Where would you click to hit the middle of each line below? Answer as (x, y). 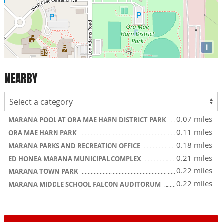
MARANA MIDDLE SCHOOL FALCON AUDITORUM (85, 184)
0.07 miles (194, 119)
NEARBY (21, 78)
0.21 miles (194, 158)
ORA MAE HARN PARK (43, 133)
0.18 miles (194, 145)
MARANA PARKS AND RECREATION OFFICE (75, 146)
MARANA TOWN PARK (44, 171)
